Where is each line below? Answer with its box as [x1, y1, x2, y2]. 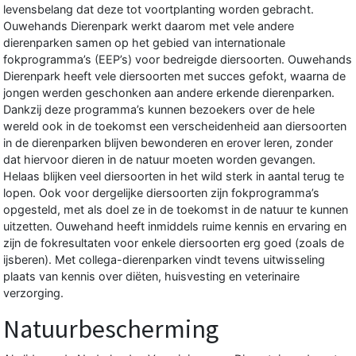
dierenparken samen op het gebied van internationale [3, 35, 285, 49]
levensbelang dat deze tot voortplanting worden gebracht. [3, 2, 314, 16]
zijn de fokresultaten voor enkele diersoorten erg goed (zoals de [3, 235, 344, 250]
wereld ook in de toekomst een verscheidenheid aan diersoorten [3, 118, 346, 133]
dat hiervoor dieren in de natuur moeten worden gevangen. [3, 152, 315, 166]
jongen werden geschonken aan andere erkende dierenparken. [3, 85, 335, 99]
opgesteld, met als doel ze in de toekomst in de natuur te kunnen [3, 202, 348, 216]
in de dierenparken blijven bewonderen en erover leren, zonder [3, 135, 333, 149]
